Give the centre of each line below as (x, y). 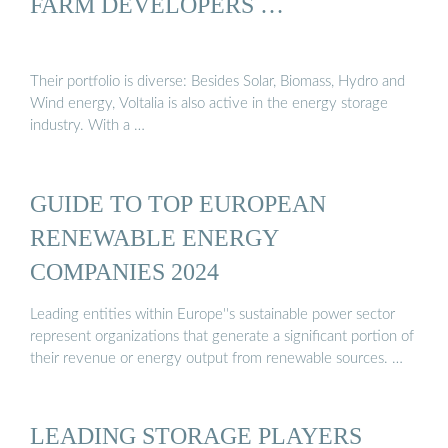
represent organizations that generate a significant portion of (222, 337)
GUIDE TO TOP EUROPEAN (178, 203)
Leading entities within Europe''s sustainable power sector (212, 315)
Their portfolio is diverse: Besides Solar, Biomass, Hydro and (217, 82)
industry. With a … (87, 126)
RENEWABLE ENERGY (154, 237)
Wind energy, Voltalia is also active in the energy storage (209, 104)
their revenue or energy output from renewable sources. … (216, 359)
